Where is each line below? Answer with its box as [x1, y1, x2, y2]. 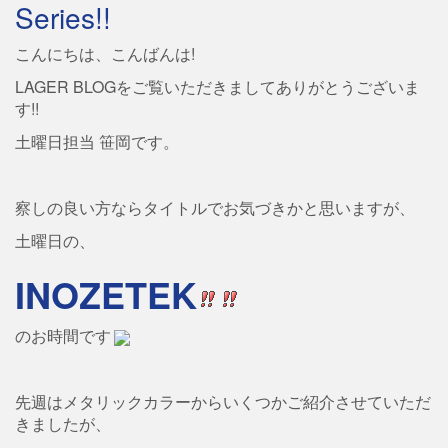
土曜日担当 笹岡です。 [15, 130, 179, 153]
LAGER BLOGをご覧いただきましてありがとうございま [15, 75, 420, 98]
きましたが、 [15, 412, 111, 435]
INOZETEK [15, 268, 197, 320]
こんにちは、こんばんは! [15, 42, 195, 65]
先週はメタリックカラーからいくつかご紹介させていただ [15, 390, 431, 413]
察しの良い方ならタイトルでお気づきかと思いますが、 [15, 196, 415, 219]
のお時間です [15, 324, 111, 347]
